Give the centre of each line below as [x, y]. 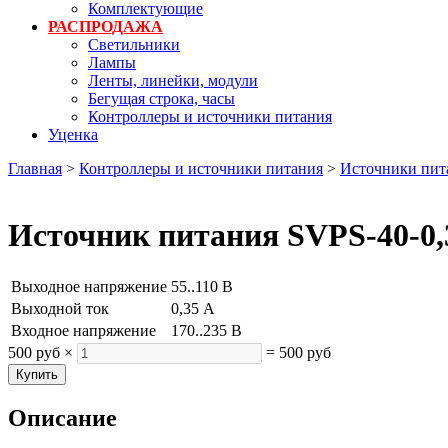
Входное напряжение [83, 331]
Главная [35, 168]
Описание [62, 418]
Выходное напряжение [89, 287]
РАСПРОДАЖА [105, 26]
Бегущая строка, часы [161, 98]
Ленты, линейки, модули [173, 80]
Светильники [134, 44]
